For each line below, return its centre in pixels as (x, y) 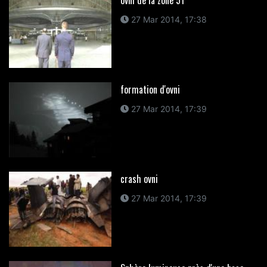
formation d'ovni (150, 90)
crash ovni (139, 179)
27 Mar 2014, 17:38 (167, 20)
